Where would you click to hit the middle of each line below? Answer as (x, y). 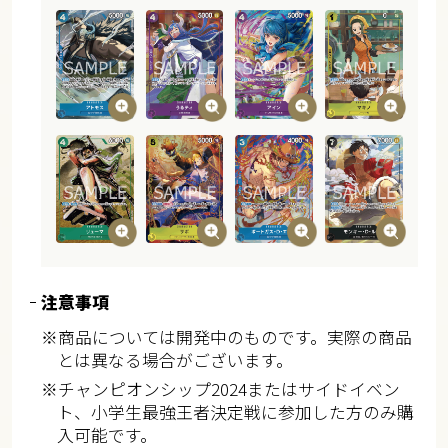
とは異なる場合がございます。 (175, 360)
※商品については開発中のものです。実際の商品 (226, 337)
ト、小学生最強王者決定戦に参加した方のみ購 (236, 412)
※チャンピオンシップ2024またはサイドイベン (220, 389)
